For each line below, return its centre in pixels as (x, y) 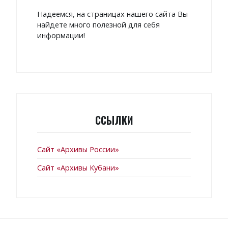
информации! (61, 36)
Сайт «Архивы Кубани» (78, 168)
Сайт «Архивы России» (78, 149)
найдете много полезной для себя (98, 25)
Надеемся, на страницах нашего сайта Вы (112, 14)
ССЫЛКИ (114, 120)
